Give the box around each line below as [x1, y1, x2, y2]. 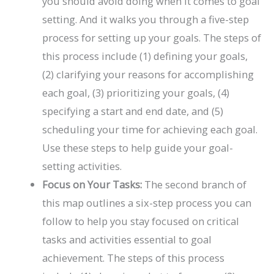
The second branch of [144, 177, 247, 192]
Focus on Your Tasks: [42, 177, 145, 192]
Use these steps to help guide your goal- [42, 141, 234, 155]
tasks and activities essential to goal [42, 232, 212, 247]
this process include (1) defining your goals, [42, 49, 248, 64]
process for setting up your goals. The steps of [42, 31, 262, 45]
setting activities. [42, 159, 122, 174]
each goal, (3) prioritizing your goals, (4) [42, 86, 230, 100]
